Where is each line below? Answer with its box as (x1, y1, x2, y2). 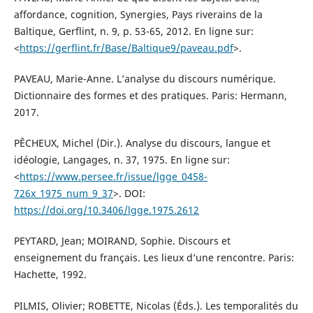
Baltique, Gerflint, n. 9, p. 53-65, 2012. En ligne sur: (13, 24, 254, 38)
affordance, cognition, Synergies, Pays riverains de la (13, 8, 263, 22)
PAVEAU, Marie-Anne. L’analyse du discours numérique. (13, 72, 276, 86)
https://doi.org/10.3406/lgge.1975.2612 (13, 203, 199, 217)
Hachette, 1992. (13, 268, 87, 282)
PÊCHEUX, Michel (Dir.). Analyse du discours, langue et (13, 136, 270, 150)
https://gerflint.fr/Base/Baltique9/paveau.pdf (19, 41, 233, 55)
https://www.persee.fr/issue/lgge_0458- (19, 170, 208, 184)
